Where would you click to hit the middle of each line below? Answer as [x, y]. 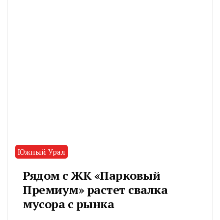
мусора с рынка [68, 204]
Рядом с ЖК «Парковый [91, 175]
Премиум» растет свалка [95, 189]
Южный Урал [41, 151]
